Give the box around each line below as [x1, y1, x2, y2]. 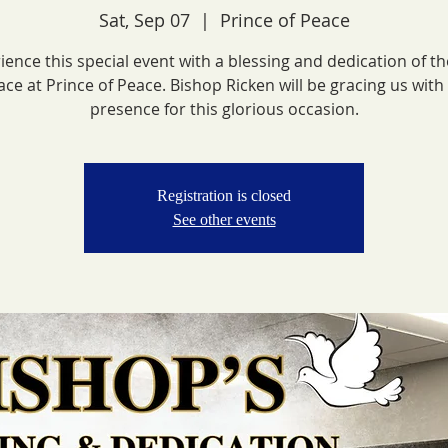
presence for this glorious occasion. [89, 98, 359, 120]
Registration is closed [157, 187, 291, 204]
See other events [172, 211, 276, 228]
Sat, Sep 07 [98, 8, 190, 32]
